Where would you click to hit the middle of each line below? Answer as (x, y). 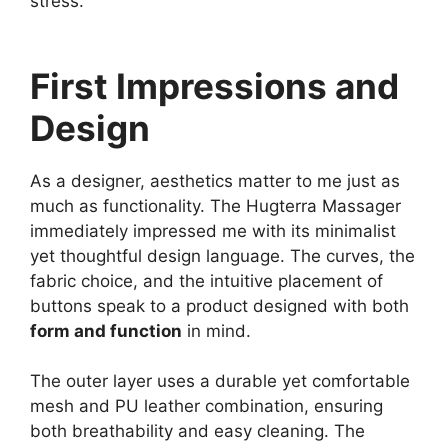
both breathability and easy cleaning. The (197, 431)
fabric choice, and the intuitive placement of (206, 280)
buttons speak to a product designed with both (219, 305)
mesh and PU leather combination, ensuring (206, 406)
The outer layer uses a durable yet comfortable (220, 381)
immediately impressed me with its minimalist (213, 230)
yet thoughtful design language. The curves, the (222, 255)
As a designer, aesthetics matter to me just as (215, 180)
